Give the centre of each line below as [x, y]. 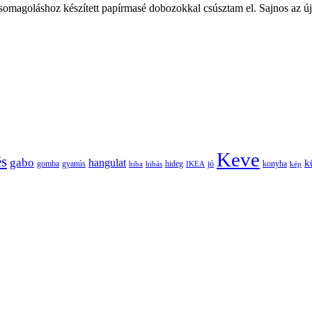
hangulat [107, 162]
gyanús [74, 163]
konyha [275, 164]
